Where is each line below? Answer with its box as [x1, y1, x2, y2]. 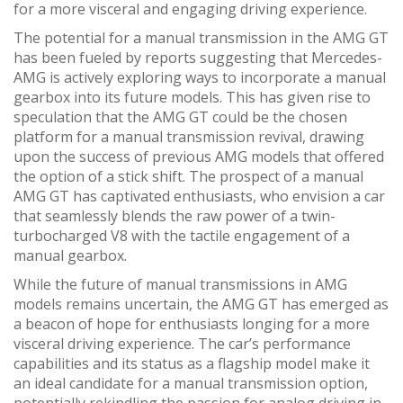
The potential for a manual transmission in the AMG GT [13, 27, 389, 48]
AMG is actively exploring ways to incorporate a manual [13, 67, 386, 87]
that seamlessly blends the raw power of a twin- [13, 205, 336, 226]
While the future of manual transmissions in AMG [13, 273, 347, 294]
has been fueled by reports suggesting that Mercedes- [13, 47, 382, 67]
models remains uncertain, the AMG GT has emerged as [13, 293, 389, 314]
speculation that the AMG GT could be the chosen [13, 106, 347, 127]
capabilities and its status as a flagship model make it [13, 353, 370, 373]
